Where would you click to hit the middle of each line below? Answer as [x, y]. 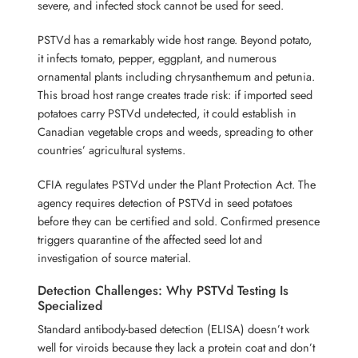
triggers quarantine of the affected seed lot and [150, 239]
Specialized [70, 305]
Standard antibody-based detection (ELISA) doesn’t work [174, 328]
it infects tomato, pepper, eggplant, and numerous [157, 58]
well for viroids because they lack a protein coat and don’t [177, 347]
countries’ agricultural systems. [112, 149]
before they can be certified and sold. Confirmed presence [179, 221]
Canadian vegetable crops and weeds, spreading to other [176, 131]
